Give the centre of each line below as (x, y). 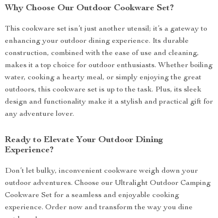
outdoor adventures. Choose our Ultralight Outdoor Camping (108, 183)
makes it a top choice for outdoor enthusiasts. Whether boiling (109, 66)
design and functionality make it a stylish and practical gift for (109, 102)
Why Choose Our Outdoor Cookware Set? (89, 8)
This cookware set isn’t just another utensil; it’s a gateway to (106, 29)
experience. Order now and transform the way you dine (99, 208)
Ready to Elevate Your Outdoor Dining (84, 140)
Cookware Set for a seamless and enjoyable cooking (92, 196)
